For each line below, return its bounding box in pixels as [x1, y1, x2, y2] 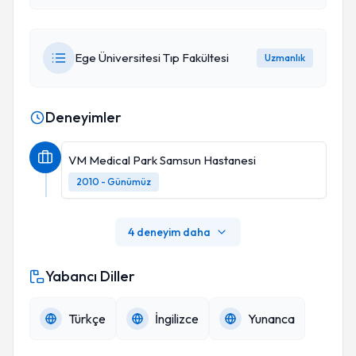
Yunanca [248, 311, 295, 327]
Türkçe [68, 311, 106, 327]
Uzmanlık [265, 52, 305, 64]
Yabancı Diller [45, 267, 135, 285]
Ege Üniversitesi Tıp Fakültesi [75, 50, 229, 65]
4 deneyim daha [128, 225, 211, 239]
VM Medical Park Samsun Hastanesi [68, 153, 256, 168]
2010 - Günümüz [76, 176, 151, 188]
